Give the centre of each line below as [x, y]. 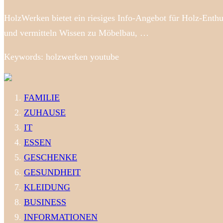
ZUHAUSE [45, 112]
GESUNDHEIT [52, 172]
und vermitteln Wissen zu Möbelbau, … [76, 33]
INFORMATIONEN [61, 217]
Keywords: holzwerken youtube [61, 56]
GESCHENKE [51, 157]
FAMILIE [42, 97]
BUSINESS [45, 202]
